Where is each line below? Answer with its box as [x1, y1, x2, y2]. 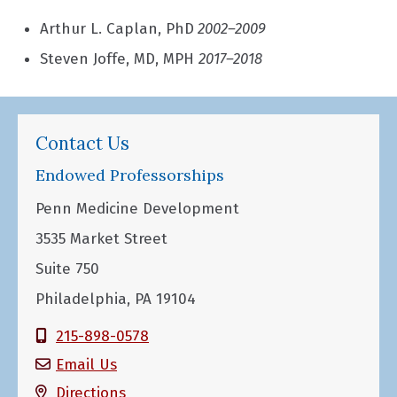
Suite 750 [35, 260, 99, 279]
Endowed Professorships [35, 165, 224, 186]
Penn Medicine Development [35, 199, 239, 219]
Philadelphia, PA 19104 [35, 290, 196, 309]
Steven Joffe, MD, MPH [40, 50, 198, 69]
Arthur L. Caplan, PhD [40, 19, 194, 39]
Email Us [56, 354, 117, 374]
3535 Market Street [35, 230, 167, 249]
